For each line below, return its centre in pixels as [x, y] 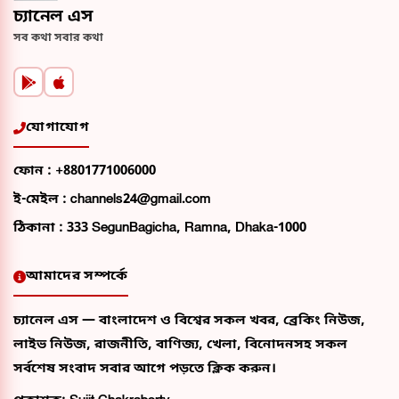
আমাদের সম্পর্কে [77, 276]
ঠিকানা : [40, 228]
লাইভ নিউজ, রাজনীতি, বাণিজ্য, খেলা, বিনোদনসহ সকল [180, 345]
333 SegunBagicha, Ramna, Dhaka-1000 [187, 228]
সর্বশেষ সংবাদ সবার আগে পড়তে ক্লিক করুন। [145, 369]
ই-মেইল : [42, 199]
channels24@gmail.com [141, 199]
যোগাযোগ [58, 127]
